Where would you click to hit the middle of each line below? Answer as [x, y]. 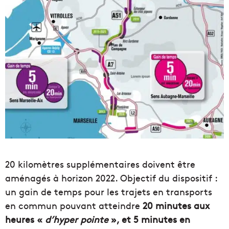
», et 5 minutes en [149, 219]
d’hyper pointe [77, 219]
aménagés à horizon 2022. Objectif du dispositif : [111, 177]
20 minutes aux [176, 205]
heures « [25, 219]
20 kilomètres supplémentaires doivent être [100, 164]
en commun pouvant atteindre [74, 205]
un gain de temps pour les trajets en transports [109, 191]
